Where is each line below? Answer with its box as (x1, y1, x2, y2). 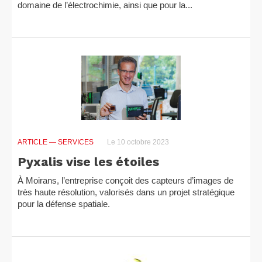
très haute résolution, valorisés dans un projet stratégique (18, 187, 235, 197)
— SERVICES (49, 138, 94, 146)
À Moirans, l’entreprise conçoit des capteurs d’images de (18, 175, 233, 185)
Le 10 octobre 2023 (105, 138, 169, 146)
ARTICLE (18, 138, 49, 146)
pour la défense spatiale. (18, 199, 110, 209)
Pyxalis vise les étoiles (18, 154, 159, 169)
